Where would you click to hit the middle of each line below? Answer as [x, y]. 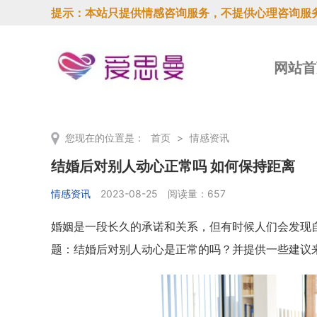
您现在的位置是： [106, 138]
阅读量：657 [197, 194]
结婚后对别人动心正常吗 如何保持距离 [173, 166]
